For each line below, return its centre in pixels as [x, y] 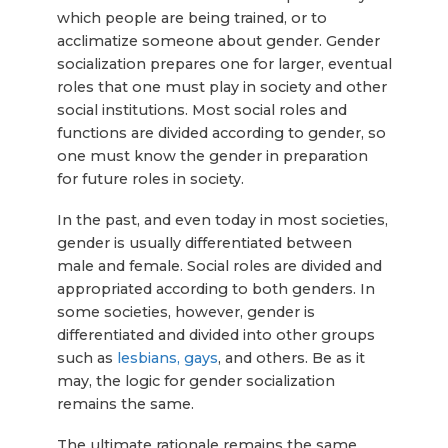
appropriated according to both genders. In [215, 289]
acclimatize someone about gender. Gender [218, 41]
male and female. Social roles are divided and [219, 266]
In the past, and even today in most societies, [222, 220]
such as [86, 358]
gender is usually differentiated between [204, 243]
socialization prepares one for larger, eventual [224, 64]
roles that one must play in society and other [221, 87]
